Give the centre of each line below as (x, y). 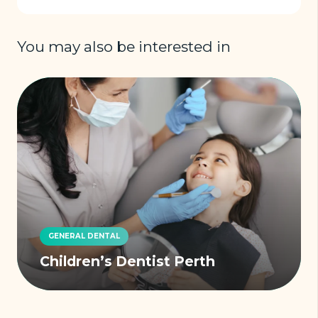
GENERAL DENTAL (84, 236)
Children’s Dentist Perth (127, 262)
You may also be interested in (124, 46)
